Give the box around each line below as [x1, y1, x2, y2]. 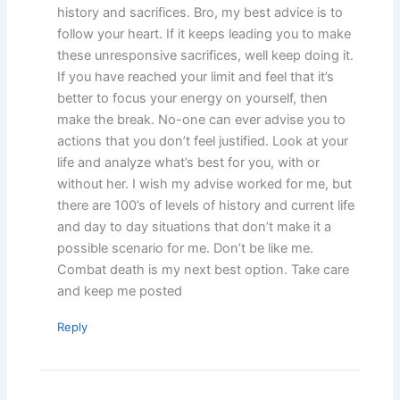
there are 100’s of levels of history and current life [56, 196, 354, 213]
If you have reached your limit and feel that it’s [56, 68, 334, 85]
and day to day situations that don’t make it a [56, 218, 331, 235]
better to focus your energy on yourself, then [56, 89, 328, 106]
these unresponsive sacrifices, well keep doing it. [56, 46, 354, 63]
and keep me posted [56, 282, 182, 299]
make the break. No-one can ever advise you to [56, 111, 346, 128]
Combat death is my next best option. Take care [56, 261, 349, 278]
